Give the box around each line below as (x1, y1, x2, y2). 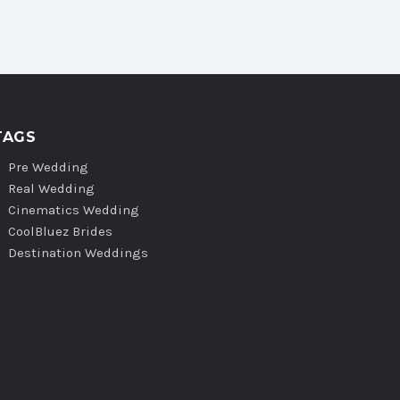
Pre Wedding (8, 159, 88, 175)
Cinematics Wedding (8, 202, 139, 218)
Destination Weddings (8, 245, 148, 261)
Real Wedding (8, 180, 95, 196)
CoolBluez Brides (8, 223, 112, 239)
